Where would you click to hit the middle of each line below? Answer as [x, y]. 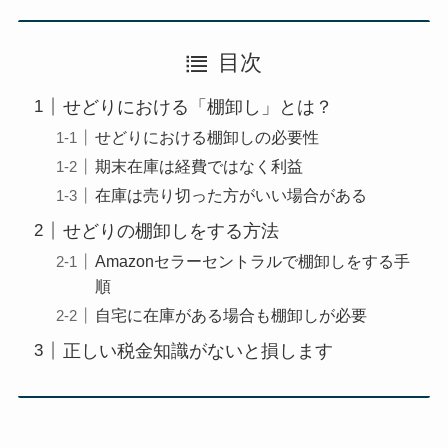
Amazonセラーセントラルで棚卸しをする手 [252, 260]
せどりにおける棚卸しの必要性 [206, 136]
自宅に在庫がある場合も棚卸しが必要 [230, 314]
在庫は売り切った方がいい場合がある [230, 194]
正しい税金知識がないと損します [197, 350]
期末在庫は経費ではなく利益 [198, 165]
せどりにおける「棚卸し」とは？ [197, 106]
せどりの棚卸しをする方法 [170, 230]
